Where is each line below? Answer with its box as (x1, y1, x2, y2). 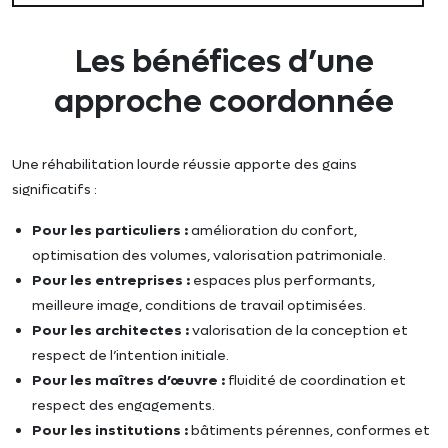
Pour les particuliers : (32, 220, 188, 240)
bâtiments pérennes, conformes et (188, 420, 430, 440)
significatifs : (12, 179, 97, 199)
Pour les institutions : (32, 420, 188, 440)
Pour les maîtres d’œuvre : (32, 370, 225, 390)
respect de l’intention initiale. (32, 345, 229, 365)
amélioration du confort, (188, 220, 357, 240)
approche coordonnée (54, 80, 394, 123)
